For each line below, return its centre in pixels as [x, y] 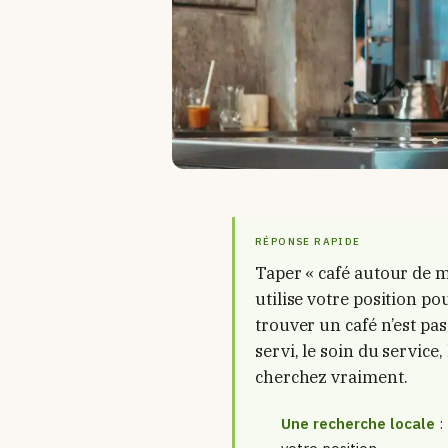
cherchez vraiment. [331, 376]
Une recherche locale [357, 423]
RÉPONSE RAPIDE [308, 241]
